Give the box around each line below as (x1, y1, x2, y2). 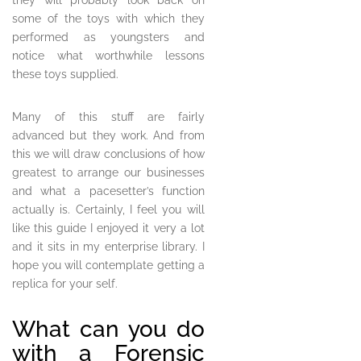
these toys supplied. (12, 68, 118, 81)
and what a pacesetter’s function (12, 185, 205, 198)
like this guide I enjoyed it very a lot (12, 222, 205, 235)
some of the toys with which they (12, 12, 205, 26)
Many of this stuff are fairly (12, 110, 205, 124)
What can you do (12, 316, 205, 343)
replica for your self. (12, 277, 118, 291)
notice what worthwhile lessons (12, 49, 205, 63)
